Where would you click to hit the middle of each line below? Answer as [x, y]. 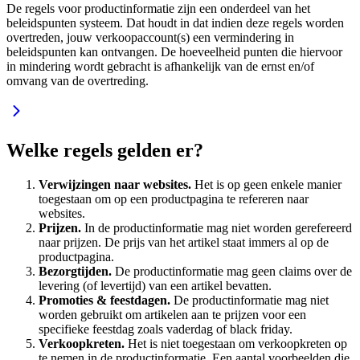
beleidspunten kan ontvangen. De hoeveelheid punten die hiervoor [174, 52]
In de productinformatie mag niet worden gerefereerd [218, 228]
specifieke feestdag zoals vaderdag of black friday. [166, 329]
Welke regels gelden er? [105, 151]
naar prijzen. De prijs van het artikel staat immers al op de [184, 243]
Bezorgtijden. [77, 272]
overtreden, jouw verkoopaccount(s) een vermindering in [150, 38]
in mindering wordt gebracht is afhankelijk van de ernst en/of [160, 67]
